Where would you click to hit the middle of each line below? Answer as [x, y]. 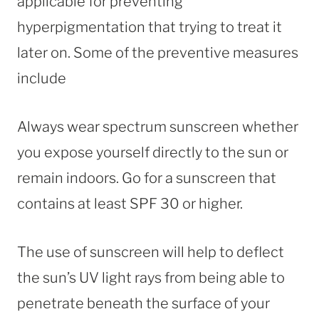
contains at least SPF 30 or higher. [130, 203]
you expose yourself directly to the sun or [153, 152]
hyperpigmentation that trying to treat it [150, 27]
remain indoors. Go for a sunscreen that [147, 178]
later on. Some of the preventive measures [158, 52]
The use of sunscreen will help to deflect [151, 252]
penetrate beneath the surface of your [143, 303]
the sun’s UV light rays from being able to [151, 277]
